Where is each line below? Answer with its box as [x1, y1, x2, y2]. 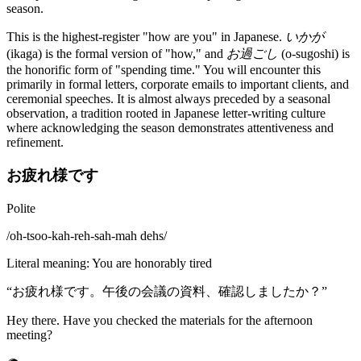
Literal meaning [6, 255, 86, 270]
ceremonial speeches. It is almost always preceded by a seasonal [6, 92, 330, 106]
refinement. [6, 135, 64, 150]
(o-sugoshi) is [278, 47, 350, 61]
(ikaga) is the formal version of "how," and [6, 47, 226, 61]
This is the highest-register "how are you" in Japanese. [6, 30, 285, 44]
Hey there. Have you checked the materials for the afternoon [6, 313, 313, 327]
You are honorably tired [92, 255, 212, 270]
